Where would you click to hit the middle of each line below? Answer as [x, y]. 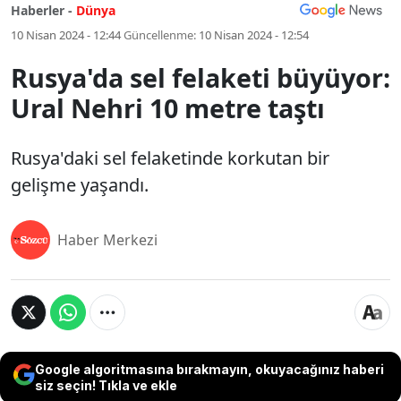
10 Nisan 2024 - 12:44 [66, 35]
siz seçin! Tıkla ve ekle [106, 385]
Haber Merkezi [107, 240]
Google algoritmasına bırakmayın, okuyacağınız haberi [209, 369]
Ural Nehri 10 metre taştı [168, 108]
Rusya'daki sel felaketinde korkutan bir [170, 158]
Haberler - [42, 10]
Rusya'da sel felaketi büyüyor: [200, 77]
